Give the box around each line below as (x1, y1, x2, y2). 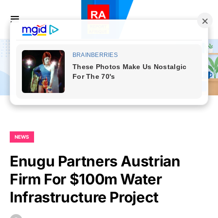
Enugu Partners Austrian (10, 152, 181, 170)
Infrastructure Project (10, 188, 159, 206)
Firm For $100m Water (10, 170, 162, 188)
